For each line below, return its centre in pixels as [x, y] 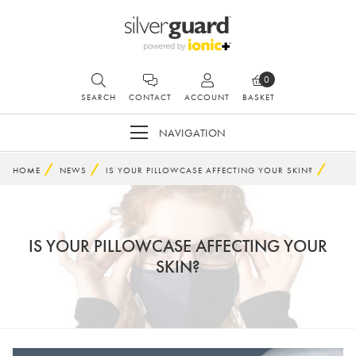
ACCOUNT [207, 97]
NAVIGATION [192, 132]
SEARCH [99, 97]
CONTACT [150, 97]
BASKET [259, 97]
